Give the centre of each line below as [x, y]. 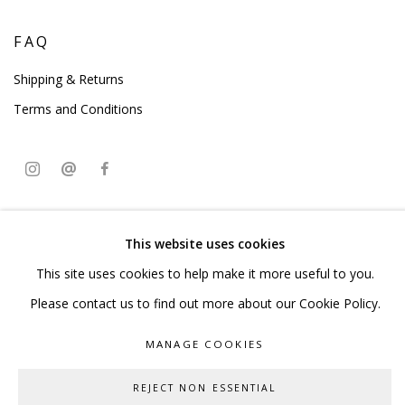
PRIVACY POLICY [63, 229]
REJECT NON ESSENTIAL [205, 388]
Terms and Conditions [78, 109]
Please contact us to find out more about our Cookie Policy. [205, 304]
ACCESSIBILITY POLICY [204, 229]
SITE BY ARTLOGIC [70, 319]
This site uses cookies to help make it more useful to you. [205, 274]
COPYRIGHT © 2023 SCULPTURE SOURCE [137, 289]
